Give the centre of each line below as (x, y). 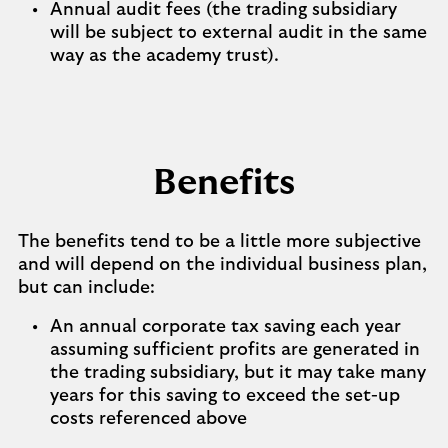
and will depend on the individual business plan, (222, 265)
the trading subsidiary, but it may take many (238, 373)
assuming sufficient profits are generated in (235, 350)
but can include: (86, 288)
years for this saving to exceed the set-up (225, 396)
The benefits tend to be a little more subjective (219, 242)
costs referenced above (148, 419)
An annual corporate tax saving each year (225, 327)
